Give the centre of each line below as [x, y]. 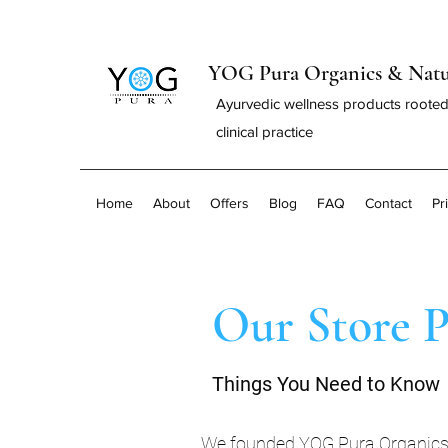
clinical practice [264, 131]
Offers [229, 203]
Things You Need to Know [326, 383]
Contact [388, 203]
